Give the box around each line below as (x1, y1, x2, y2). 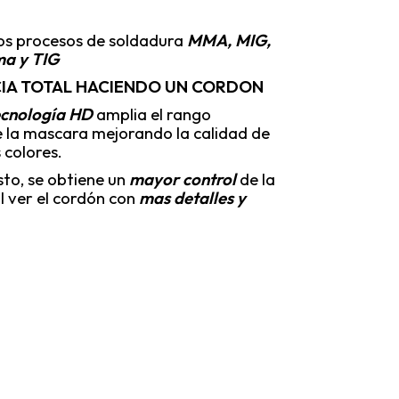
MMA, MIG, (187, 29, 271, 51)
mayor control (129, 168, 236, 190)
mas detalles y (135, 187, 246, 208)
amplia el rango (93, 103, 211, 125)
